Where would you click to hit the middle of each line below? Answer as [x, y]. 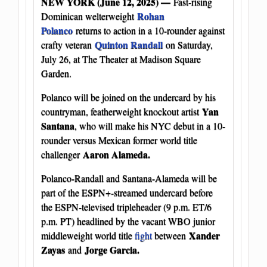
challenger [62, 154]
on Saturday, [188, 45]
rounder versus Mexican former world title [119, 140]
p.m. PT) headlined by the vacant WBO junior [128, 221]
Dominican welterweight [89, 16]
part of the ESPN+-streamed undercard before [127, 193]
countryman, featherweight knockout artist [122, 111]
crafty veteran [68, 45]
